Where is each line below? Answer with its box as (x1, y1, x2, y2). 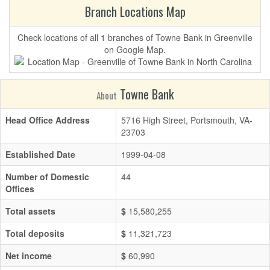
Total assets (5, 205, 55, 217)
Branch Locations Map (84, 2, 186, 20)
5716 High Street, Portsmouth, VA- (121, 114, 253, 126)
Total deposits (5, 227, 64, 239)
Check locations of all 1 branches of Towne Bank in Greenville (17, 31, 253, 43)
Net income (5, 250, 52, 262)
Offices (5, 183, 34, 195)
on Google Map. (104, 43, 166, 55)
